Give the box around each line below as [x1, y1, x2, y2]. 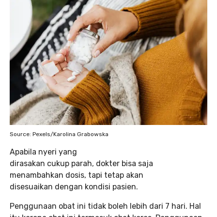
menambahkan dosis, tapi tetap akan [10, 170, 143, 180]
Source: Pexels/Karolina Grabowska [10, 130, 108, 138]
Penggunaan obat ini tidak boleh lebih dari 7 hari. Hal [10, 201, 201, 211]
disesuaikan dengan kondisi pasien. [10, 182, 138, 191]
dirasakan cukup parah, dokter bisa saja [10, 158, 153, 168]
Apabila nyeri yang [10, 147, 77, 156]
